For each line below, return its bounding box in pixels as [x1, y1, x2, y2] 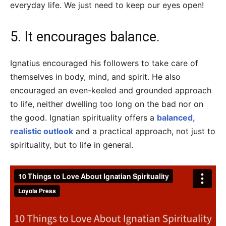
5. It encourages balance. [10, 29, 160, 45]
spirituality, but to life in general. [10, 140, 133, 150]
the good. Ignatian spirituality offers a [10, 112, 157, 123]
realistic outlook [10, 126, 73, 137]
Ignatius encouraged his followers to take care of [10, 58, 198, 69]
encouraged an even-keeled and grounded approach [10, 85, 211, 96]
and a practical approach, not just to [73, 126, 215, 137]
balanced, [157, 112, 195, 123]
